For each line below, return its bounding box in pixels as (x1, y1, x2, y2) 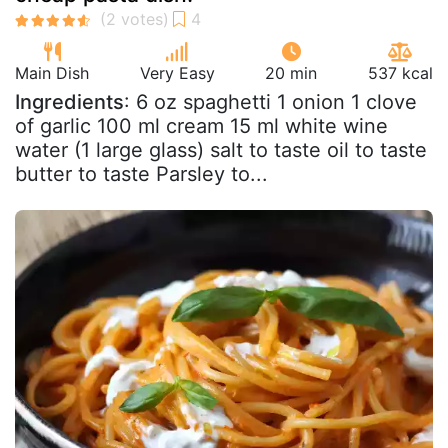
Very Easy (139, 63, 215, 83)
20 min (265, 63, 318, 83)
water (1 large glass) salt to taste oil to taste (15, 138, 427, 162)
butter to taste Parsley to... (15, 162, 268, 186)
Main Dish (15, 63, 89, 83)
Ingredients (15, 90, 124, 114)
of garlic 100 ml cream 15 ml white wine (15, 114, 388, 138)
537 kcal (367, 63, 433, 83)
